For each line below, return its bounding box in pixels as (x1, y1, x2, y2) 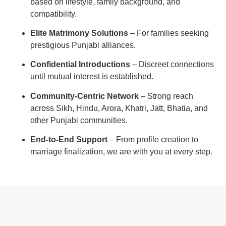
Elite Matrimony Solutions (30, 28, 128, 37)
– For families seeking (128, 28, 209, 37)
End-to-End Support (30, 135, 107, 144)
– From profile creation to (107, 135, 198, 144)
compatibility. (30, 9, 77, 18)
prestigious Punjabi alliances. (30, 40, 136, 49)
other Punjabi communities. (30, 116, 128, 125)
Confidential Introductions (30, 60, 130, 69)
